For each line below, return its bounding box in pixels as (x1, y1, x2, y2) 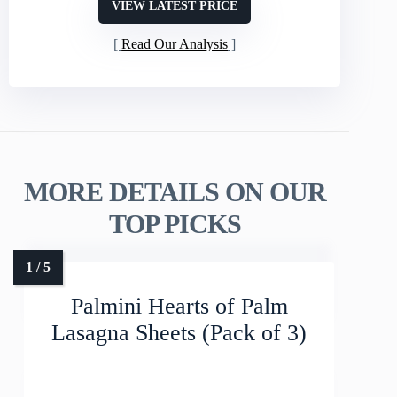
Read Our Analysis (121, 35, 229, 51)
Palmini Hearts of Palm (70, 293, 288, 320)
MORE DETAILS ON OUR (23, 177, 326, 207)
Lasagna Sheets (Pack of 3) (51, 320, 307, 346)
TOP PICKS (108, 209, 241, 239)
